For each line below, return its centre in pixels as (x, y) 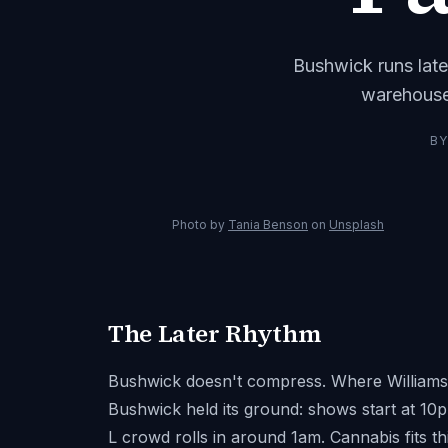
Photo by (200, 224)
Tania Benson (268, 224)
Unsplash (356, 224)
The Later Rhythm (214, 333)
